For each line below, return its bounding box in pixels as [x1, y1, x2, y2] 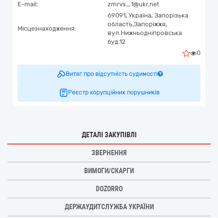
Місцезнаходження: [18, 25, 76, 32]
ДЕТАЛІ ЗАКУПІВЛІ [81, 131, 137, 139]
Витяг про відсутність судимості [65, 71, 158, 77]
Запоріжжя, [134, 20, 167, 28]
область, [108, 20, 134, 28]
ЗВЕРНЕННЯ [91, 149, 127, 157]
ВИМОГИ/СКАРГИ [84, 167, 134, 175]
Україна [128, 12, 151, 19]
